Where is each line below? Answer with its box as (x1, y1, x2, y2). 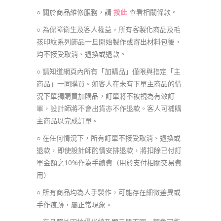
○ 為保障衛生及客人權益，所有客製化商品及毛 (37, 25, 181, 34)
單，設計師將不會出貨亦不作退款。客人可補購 (37, 104, 182, 113)
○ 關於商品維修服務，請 (37, 7, 111, 17)
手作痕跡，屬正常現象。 (37, 200, 112, 209)
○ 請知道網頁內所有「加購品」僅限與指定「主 (37, 67, 181, 76)
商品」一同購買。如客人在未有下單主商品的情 (37, 79, 182, 88)
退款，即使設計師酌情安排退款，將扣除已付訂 (37, 146, 182, 155)
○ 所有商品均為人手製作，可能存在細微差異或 (37, 187, 181, 197)
